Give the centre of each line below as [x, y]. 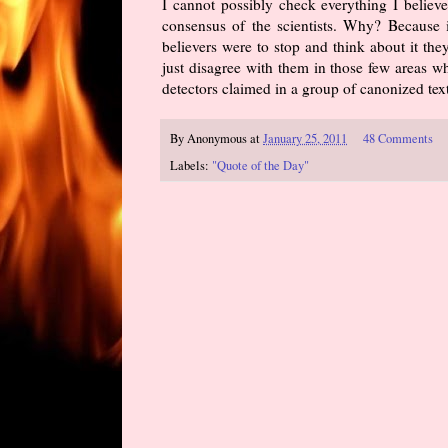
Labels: [191, 166]
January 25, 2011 [305, 138]
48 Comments [397, 138]
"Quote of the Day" [260, 166]
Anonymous [217, 138]
